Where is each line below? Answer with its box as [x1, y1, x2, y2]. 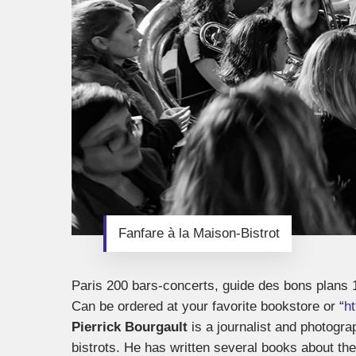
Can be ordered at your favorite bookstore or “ [72, 298, 344, 314]
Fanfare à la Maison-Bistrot [118, 225, 280, 241]
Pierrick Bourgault [72, 319, 188, 335]
